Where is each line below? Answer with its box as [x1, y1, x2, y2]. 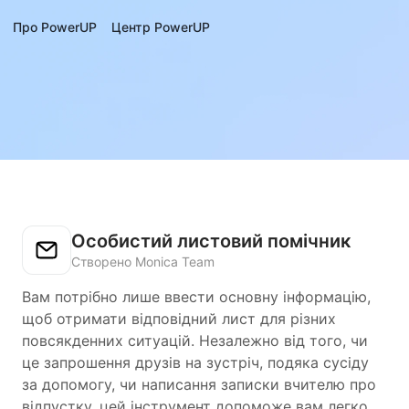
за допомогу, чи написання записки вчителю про [22, 375, 376, 393]
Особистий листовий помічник [71, 230, 351, 252]
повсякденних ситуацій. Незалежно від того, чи [22, 331, 368, 350]
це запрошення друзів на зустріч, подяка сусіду [22, 353, 369, 372]
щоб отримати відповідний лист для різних [22, 309, 336, 328]
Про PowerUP [13, 19, 97, 35]
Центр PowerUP [111, 19, 210, 35]
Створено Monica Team [71, 254, 215, 269]
